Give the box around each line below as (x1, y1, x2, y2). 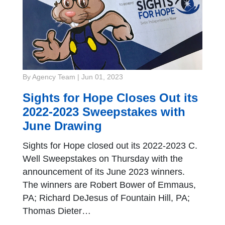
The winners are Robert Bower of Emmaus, (23, 180, 196, 190)
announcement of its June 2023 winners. (23, 167, 185, 177)
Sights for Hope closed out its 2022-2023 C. (23, 141, 197, 151)
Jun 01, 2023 (81, 73, 123, 81)
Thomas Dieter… (23, 206, 91, 216)
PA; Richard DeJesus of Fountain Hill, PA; (23, 193, 190, 203)
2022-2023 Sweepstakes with (23, 105, 185, 119)
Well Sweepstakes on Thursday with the (23, 154, 183, 164)
